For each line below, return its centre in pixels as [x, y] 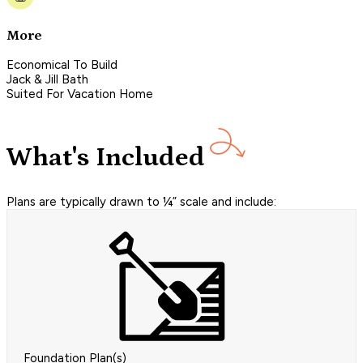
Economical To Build [62, 65]
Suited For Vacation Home [80, 94]
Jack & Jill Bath [47, 80]
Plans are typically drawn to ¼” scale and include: [141, 202]
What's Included [106, 157]
